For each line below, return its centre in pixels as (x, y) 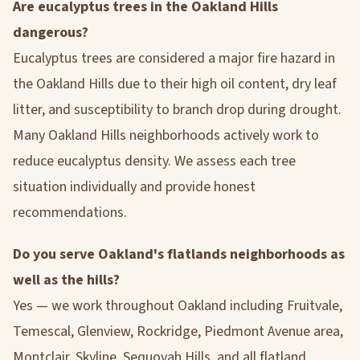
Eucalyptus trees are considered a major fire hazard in (174, 59)
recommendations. (70, 213)
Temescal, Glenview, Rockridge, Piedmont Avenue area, (178, 331)
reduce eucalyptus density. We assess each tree (154, 162)
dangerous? (51, 33)
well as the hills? (66, 280)
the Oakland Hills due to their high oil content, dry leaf (175, 84)
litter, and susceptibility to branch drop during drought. (177, 110)
